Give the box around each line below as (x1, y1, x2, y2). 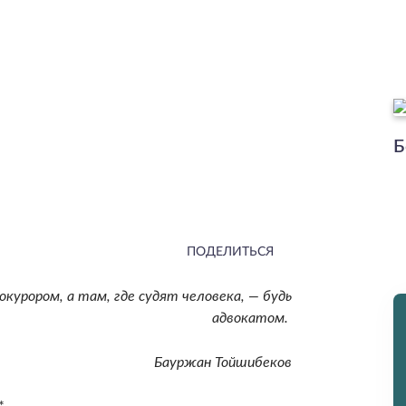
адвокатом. (211, 310, 292, 325)
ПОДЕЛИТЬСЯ (186, 245, 274, 258)
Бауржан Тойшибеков (153, 354, 292, 370)
